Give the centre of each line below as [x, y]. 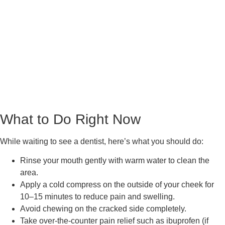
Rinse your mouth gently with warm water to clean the [115, 160]
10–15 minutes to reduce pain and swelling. [97, 196]
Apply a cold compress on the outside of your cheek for [117, 184]
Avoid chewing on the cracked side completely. [103, 208]
